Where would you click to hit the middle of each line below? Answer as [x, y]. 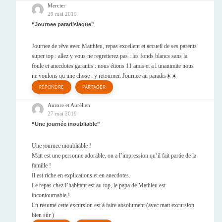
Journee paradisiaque [63, 24]
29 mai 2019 [62, 14]
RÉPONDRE [52, 87]
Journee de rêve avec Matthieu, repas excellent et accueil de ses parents [114, 46]
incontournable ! [51, 195]
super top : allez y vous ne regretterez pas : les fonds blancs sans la [110, 56]
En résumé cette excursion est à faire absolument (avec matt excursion [113, 205]
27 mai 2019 [62, 113]
